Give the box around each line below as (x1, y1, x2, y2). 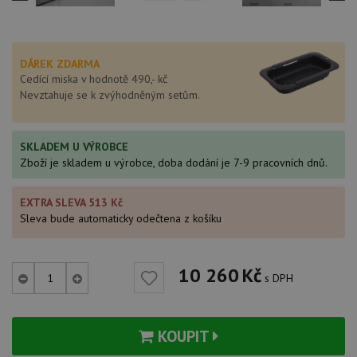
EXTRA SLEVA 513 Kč (20, 194, 123, 210)
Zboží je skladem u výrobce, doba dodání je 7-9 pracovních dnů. (20, 155, 328, 170)
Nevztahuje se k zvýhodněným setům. (20, 87, 200, 102)
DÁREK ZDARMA (20, 56, 100, 71)
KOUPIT (154, 325, 213, 347)
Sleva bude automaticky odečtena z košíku (20, 210, 222, 226)
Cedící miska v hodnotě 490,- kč (20, 71, 167, 86)
